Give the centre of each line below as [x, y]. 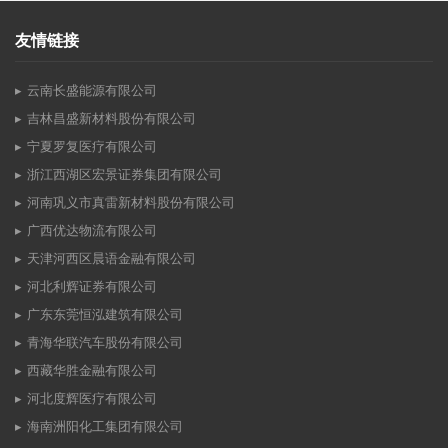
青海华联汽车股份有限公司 [105, 343]
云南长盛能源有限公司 [92, 91]
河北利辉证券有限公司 [92, 287]
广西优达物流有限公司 [92, 231]
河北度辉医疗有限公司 [92, 399]
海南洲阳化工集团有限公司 [105, 427]
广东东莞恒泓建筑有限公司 [105, 315]
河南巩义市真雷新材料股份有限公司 [131, 203]
